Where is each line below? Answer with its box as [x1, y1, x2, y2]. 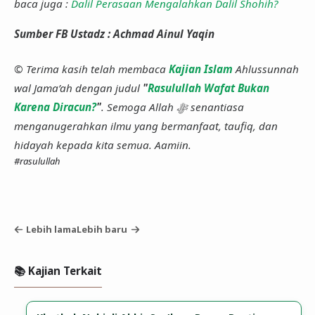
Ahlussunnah [232, 61, 299, 76]
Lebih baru [77, 222, 128, 236]
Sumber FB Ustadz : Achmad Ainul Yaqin [13, 26, 214, 41]
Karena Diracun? [13, 99, 96, 114]
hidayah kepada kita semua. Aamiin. [13, 137, 191, 152]
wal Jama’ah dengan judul [13, 80, 143, 95]
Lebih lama [26, 222, 77, 236]
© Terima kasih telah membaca [13, 61, 169, 76]
